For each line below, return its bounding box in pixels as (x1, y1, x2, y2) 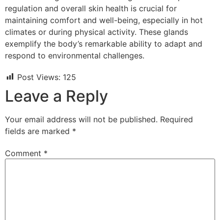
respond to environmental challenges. (5, 50, 144, 60)
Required (160, 114, 193, 124)
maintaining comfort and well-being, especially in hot (5, 15, 203, 25)
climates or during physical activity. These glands (5, 27, 188, 37)
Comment (5, 148, 44, 159)
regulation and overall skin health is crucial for (5, 3, 177, 13)
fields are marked (5, 126, 72, 136)
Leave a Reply (5, 86, 108, 106)
